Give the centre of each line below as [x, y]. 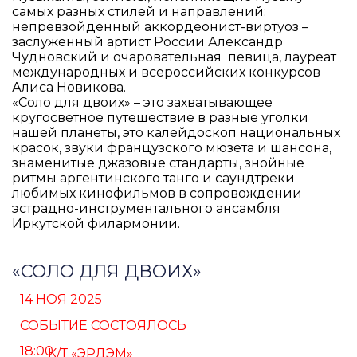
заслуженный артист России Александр [148, 42]
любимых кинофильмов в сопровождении [157, 194]
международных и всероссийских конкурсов [167, 73]
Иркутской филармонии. [98, 224]
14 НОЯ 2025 [61, 300]
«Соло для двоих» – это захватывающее [143, 103]
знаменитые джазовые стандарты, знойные [159, 163]
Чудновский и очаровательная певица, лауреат [175, 57]
